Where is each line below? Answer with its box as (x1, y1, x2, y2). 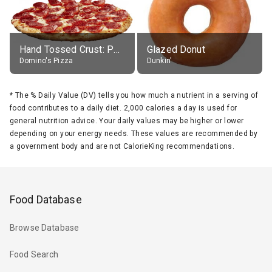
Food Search (10, 250, 59, 260)
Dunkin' (147, 56, 172, 65)
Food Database (10, 192, 82, 206)
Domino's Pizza (19, 56, 73, 65)
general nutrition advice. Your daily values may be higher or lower (10, 116, 244, 125)
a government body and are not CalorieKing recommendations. (10, 141, 235, 151)
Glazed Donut (147, 43, 205, 55)
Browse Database (10, 223, 80, 233)
